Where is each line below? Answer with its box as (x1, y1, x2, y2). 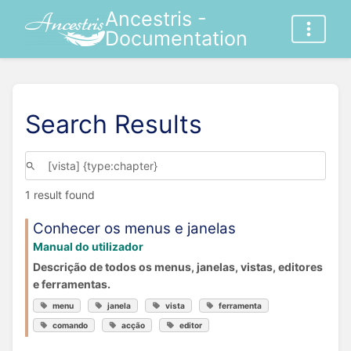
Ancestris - (104, 7, 207, 31)
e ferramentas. (33, 277, 110, 291)
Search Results (25, 108, 202, 139)
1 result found (25, 188, 95, 202)
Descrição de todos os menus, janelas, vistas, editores (33, 259, 323, 273)
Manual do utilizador (33, 239, 143, 253)
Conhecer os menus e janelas (33, 219, 236, 237)
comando (52, 320, 89, 330)
